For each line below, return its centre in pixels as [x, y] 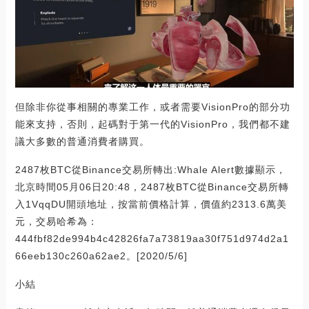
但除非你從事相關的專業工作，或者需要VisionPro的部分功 [152, 107]
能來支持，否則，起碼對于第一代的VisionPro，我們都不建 [152, 124]
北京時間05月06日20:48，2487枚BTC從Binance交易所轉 [152, 187]
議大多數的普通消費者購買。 [82, 141]
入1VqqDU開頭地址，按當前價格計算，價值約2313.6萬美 [151, 204]
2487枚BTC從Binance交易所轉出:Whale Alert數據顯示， [150, 169]
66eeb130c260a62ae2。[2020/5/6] [101, 256]
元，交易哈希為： [56, 221]
